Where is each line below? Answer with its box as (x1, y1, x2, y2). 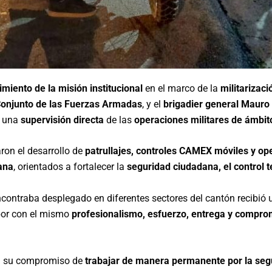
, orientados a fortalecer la (13, 161, 127, 173)
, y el (142, 98, 163, 110)
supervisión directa (21, 114, 104, 126)
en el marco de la (143, 82, 220, 94)
